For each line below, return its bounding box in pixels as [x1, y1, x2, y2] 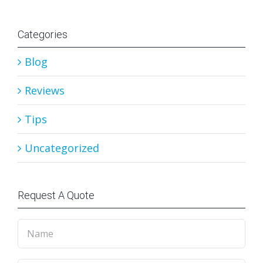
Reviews [25, 83, 65, 97]
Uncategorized [25, 140, 99, 155]
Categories [18, 28, 68, 41]
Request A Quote [18, 188, 95, 201]
